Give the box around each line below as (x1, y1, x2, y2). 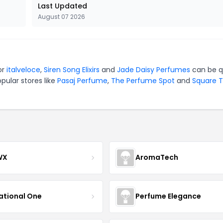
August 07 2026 (38, 12, 85, 21)
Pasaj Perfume (57, 75, 108, 86)
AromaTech (135, 152, 178, 163)
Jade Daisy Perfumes (117, 64, 190, 75)
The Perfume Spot (111, 75, 175, 86)
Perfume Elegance (135, 191, 201, 202)
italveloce (6, 64, 40, 75)
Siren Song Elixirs (44, 64, 100, 75)
